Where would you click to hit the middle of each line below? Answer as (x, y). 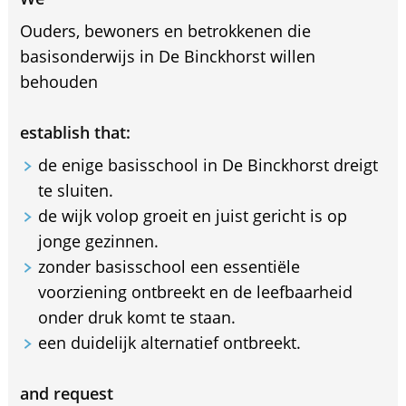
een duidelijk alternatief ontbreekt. (169, 342)
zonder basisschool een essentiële (169, 266)
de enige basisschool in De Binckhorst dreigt (208, 164)
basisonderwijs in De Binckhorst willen (167, 56)
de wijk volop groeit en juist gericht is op (192, 215)
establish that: (75, 132)
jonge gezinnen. (98, 241)
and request (66, 393)
